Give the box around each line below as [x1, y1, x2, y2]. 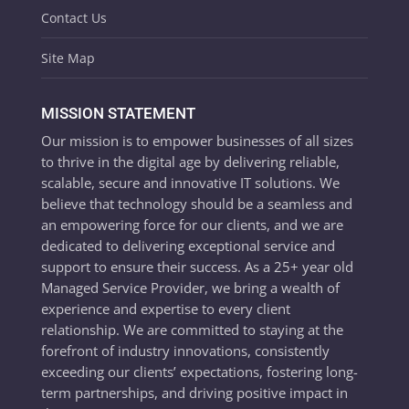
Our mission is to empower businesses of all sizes [40, 131, 353, 150]
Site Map [40, 48, 95, 67]
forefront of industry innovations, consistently [40, 341, 330, 360]
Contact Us [40, 8, 107, 26]
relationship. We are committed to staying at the [40, 320, 343, 339]
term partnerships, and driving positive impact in [40, 383, 348, 402]
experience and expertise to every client [40, 299, 290, 318]
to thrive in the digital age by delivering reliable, [40, 152, 340, 171]
